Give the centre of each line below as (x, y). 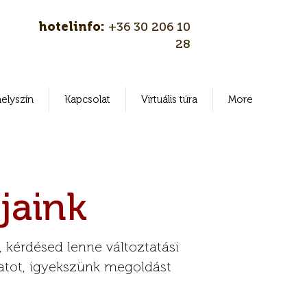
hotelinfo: (73, 27)
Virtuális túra (169, 99)
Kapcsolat (87, 99)
